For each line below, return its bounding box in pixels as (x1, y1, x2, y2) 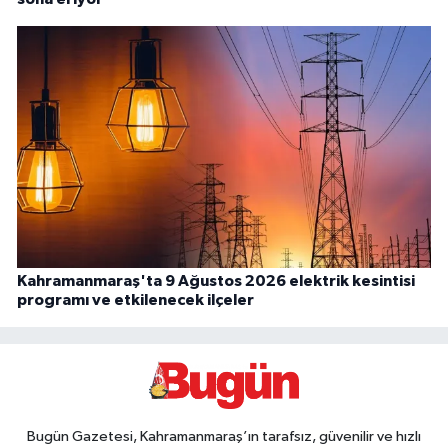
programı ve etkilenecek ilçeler (17, 292, 254, 309)
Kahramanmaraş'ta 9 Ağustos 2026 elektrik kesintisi (17, 273, 415, 290)
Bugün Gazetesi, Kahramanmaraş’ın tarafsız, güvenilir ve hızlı (27, 428, 421, 444)
